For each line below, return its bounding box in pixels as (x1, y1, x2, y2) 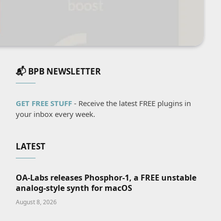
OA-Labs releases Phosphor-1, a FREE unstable (16, 172, 197, 183)
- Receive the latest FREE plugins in (72, 98, 191, 108)
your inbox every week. (16, 109, 96, 119)
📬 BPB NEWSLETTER (16, 65, 101, 77)
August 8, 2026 (16, 197, 57, 206)
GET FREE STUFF (16, 98, 73, 108)
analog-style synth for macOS (16, 182, 133, 193)
